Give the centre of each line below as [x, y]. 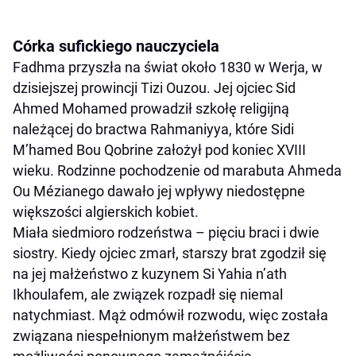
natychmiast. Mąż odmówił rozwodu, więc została [170, 315]
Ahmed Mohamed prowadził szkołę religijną [151, 109]
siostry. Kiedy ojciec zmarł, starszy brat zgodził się [170, 253]
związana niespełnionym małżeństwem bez [151, 336]
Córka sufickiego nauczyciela [116, 46]
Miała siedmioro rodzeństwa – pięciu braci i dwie [166, 233]
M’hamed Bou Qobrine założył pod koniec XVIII [159, 150]
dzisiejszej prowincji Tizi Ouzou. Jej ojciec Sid [154, 88]
